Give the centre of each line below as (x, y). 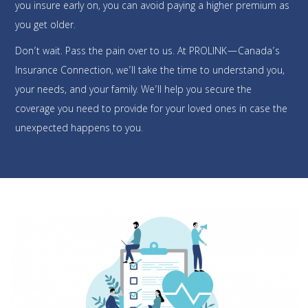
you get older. (46, 26)
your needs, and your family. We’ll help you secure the (134, 90)
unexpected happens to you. (79, 129)
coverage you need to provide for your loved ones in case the (152, 110)
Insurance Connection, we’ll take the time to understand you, (150, 71)
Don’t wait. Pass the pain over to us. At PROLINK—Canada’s (148, 52)
